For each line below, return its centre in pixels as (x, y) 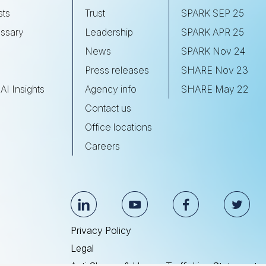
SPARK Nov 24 (213, 51)
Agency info (111, 89)
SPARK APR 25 (213, 32)
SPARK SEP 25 (213, 13)
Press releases (117, 70)
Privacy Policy (101, 230)
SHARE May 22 (215, 89)
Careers (102, 146)
